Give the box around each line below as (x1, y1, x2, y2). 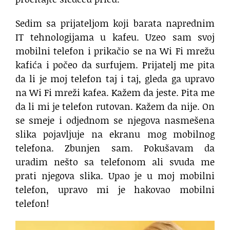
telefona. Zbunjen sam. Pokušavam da (15, 141, 215, 155)
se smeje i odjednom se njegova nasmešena (15, 113, 215, 127)
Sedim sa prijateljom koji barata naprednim (15, 16, 215, 30)
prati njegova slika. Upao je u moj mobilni (15, 169, 215, 183)
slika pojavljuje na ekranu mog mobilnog (15, 127, 215, 141)
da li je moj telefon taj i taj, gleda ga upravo (15, 72, 215, 86)
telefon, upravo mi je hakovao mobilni (15, 183, 215, 197)
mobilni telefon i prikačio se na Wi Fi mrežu (15, 44, 215, 58)
